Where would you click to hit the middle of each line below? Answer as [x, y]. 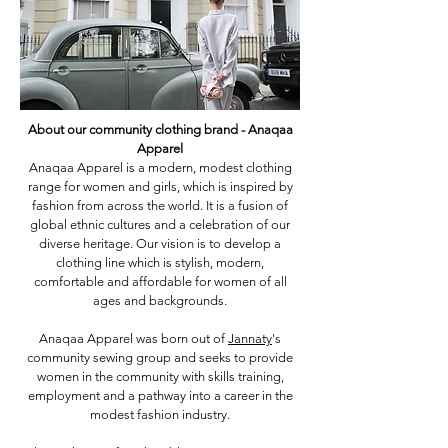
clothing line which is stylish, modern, [160, 262]
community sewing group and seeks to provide [160, 357]
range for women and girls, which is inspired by [160, 186]
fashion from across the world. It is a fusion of [160, 205]
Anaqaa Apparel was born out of [133, 338]
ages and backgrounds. [160, 300]
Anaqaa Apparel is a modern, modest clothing [160, 167]
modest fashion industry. [160, 414]
